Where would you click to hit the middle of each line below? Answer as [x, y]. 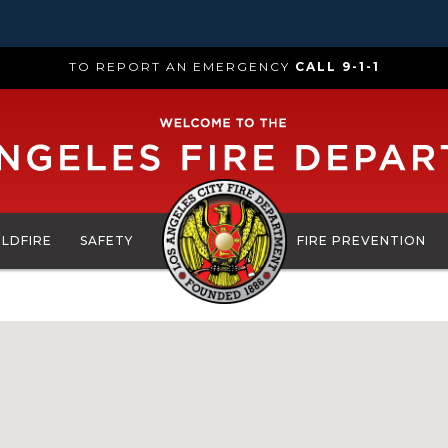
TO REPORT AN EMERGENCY [181, 66]
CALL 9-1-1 [337, 66]
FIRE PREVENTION [361, 240]
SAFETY [107, 240]
